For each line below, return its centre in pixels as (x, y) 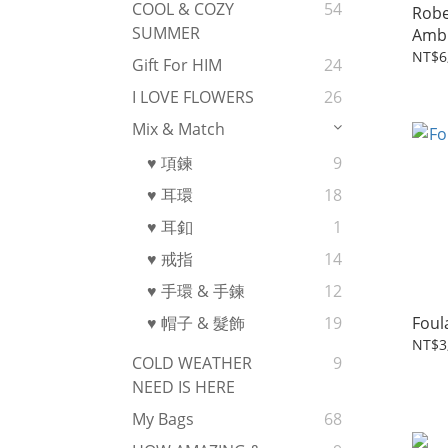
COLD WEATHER (192, 363)
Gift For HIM (177, 65)
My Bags (163, 419)
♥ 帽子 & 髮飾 (196, 323)
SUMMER (166, 33)
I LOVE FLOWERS (193, 97)
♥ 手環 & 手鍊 (196, 291)
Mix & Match (178, 129)
